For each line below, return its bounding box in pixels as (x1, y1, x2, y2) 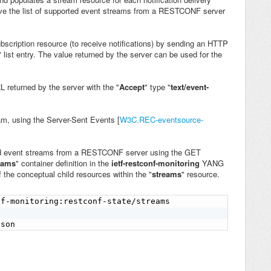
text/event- (171, 81, 209, 93)
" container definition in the (16, 157, 111, 169)
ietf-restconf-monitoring (111, 157, 200, 169)
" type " (145, 81, 171, 93)
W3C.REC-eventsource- (120, 114, 203, 126)
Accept (119, 81, 145, 93)
